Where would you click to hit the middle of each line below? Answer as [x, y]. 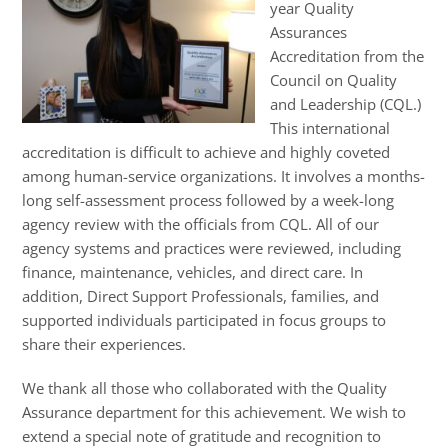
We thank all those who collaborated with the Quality [205, 388]
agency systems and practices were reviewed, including [212, 248]
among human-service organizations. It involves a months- [224, 176]
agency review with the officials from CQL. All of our [201, 224]
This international [330, 128]
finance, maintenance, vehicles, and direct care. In [193, 272]
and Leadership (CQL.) [346, 104]
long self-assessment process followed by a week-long [208, 200]
